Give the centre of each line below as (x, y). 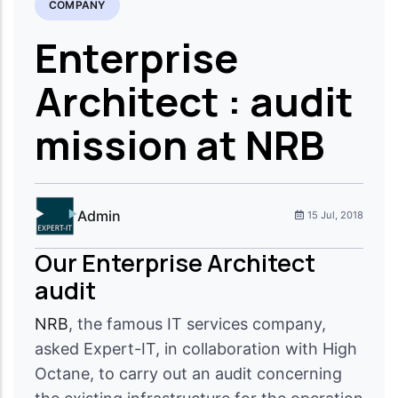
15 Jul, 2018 (335, 215)
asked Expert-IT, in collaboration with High (196, 348)
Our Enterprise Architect (175, 262)
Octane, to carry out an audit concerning (188, 373)
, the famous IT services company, (197, 323)
